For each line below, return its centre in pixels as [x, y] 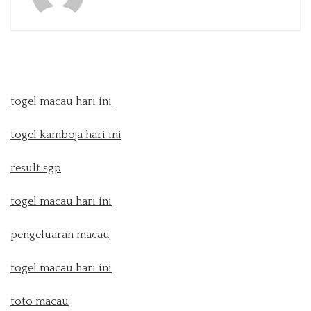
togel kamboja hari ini [66, 135]
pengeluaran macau [60, 235]
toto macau [40, 301]
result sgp [36, 168]
